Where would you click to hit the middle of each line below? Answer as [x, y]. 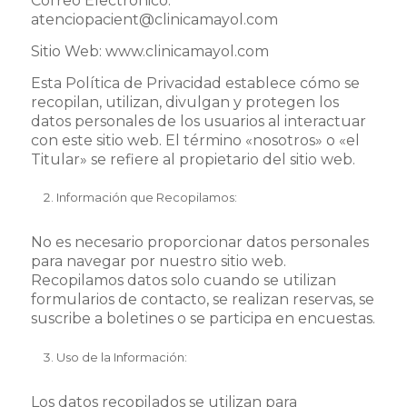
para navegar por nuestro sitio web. [158, 262]
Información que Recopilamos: [146, 198]
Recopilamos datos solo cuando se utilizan [183, 281]
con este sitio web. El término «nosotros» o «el [195, 140]
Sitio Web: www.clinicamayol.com [149, 51]
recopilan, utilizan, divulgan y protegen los [184, 102]
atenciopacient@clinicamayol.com [154, 20]
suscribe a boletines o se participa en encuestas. [203, 319]
